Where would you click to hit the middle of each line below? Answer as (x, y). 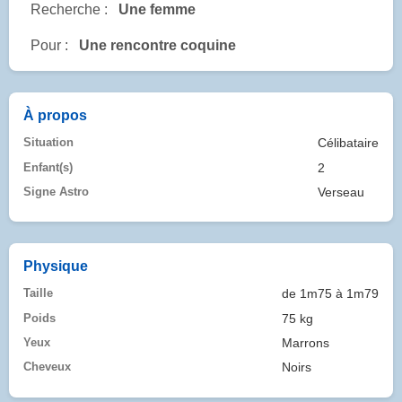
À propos (55, 116)
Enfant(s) (48, 167)
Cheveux (47, 366)
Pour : (49, 46)
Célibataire (348, 143)
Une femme (157, 10)
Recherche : (69, 10)
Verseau (341, 192)
